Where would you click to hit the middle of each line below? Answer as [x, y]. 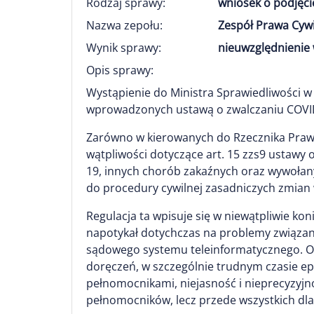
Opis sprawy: [120, 70]
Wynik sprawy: [124, 48]
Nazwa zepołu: [124, 25]
